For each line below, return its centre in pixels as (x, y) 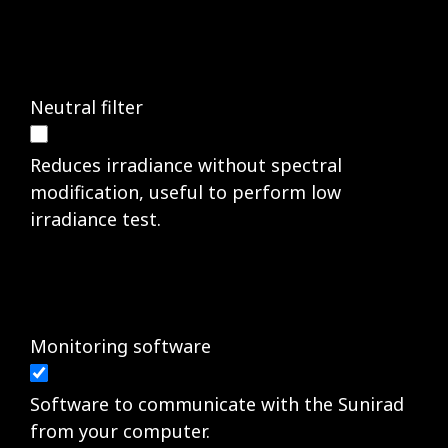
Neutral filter (86, 106)
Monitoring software (120, 345)
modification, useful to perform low (185, 191)
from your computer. (120, 430)
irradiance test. (95, 218)
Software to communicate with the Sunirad (217, 403)
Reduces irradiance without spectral (186, 164)
